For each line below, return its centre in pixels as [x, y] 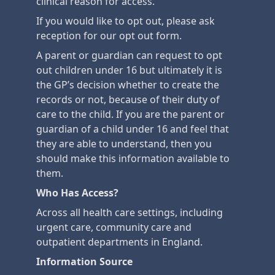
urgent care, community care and [114, 227]
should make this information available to [133, 158]
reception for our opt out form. [109, 36]
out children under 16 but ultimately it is [129, 70]
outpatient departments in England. [119, 242]
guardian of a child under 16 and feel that [133, 129]
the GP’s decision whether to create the [128, 85]
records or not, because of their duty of [128, 99]
